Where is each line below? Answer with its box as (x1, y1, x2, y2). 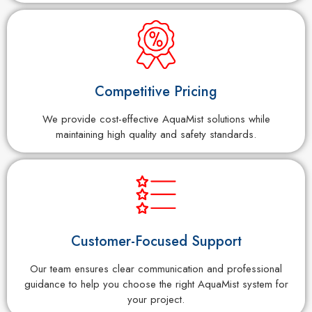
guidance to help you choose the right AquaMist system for (24, 276, 288, 292)
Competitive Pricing (95, 81, 217, 102)
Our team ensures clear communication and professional (30, 260, 282, 276)
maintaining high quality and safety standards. (56, 126, 256, 142)
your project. (127, 291, 185, 307)
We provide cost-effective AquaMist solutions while (42, 111, 270, 127)
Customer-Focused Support (70, 231, 242, 251)
